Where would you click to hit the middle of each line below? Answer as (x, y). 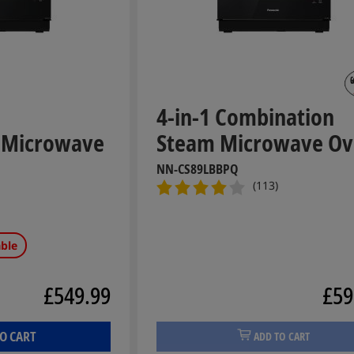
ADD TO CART (281, 336)
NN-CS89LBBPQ (198, 169)
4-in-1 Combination (246, 117)
